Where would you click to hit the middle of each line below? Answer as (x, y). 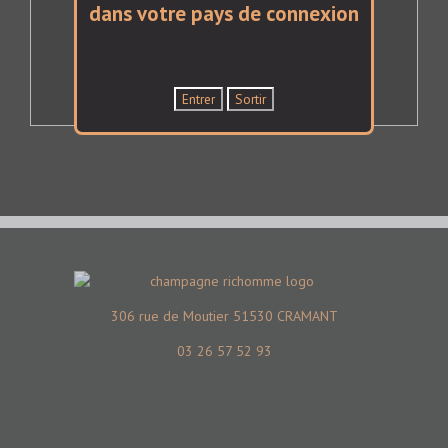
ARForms (222, 87)
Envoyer (226, 27)
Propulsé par (162, 87)
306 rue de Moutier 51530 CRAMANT (224, 315)
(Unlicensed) (284, 87)
